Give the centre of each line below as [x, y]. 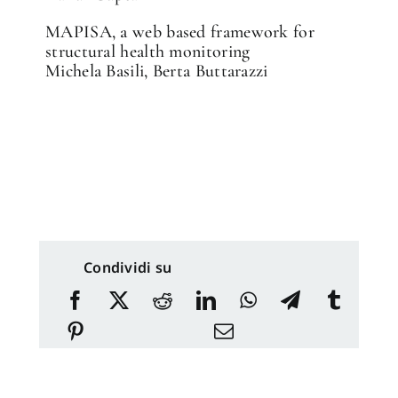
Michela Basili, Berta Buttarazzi [157, 72]
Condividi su [128, 268]
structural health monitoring [148, 52]
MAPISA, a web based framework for [180, 32]
